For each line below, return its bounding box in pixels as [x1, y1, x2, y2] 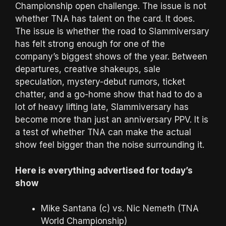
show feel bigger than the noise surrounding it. [15, 140, 204, 150]
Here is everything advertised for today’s [15, 165, 193, 176]
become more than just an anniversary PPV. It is [15, 115, 208, 125]
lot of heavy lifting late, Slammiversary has [15, 102, 189, 112]
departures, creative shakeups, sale [15, 64, 160, 75]
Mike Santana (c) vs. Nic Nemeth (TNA [41, 203, 199, 214]
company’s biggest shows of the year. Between [15, 51, 207, 62]
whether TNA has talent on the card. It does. [15, 14, 195, 24]
